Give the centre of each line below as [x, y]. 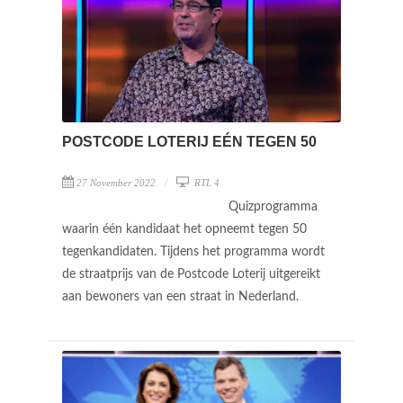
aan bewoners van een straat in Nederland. [182, 296]
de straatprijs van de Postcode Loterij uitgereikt [191, 274]
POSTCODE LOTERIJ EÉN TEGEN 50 [189, 141]
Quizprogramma [273, 206]
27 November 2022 [116, 182]
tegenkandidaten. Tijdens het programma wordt [193, 251]
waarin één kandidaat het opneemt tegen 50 [184, 229]
